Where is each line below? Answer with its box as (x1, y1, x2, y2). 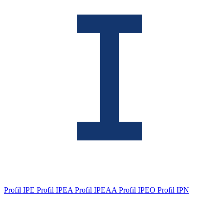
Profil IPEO (119, 186, 157, 194)
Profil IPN (157, 186, 189, 194)
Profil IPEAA (75, 186, 119, 194)
